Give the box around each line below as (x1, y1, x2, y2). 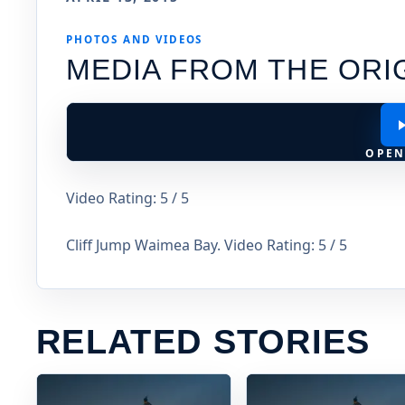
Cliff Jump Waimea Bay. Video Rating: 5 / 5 (66, 235, 347, 256)
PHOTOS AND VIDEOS (66, 33, 203, 47)
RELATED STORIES (36, 323, 371, 362)
